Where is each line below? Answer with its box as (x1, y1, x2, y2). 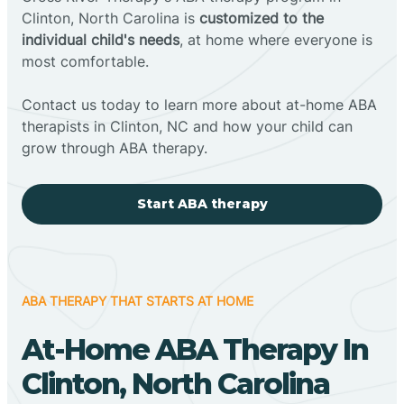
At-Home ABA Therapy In (22, 331, 368, 367)
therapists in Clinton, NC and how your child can (22, 116, 353, 135)
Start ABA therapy (136, 195, 268, 212)
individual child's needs (22, 30, 179, 49)
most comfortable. (22, 51, 149, 70)
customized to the (199, 8, 324, 27)
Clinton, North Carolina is (22, 8, 199, 27)
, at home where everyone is (179, 30, 372, 49)
